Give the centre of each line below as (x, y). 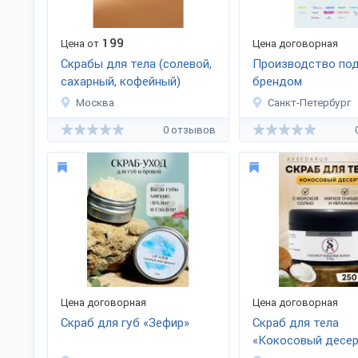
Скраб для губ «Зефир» (125, 323)
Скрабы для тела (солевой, (136, 64)
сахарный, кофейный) (121, 82)
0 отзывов (189, 129)
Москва (95, 103)
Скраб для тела (296, 323)
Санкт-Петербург (309, 103)
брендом (277, 82)
